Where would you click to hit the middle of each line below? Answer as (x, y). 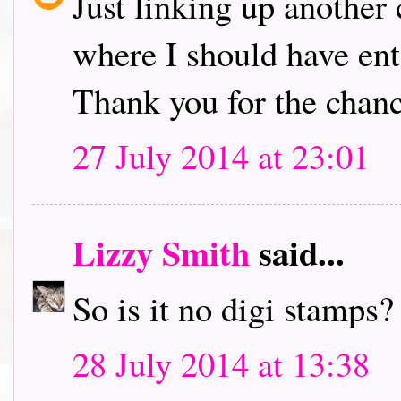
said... (297, 252)
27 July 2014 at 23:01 (221, 156)
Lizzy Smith (161, 252)
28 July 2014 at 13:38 (221, 363)
